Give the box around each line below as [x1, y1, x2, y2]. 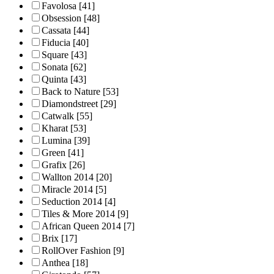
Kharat [42, 123, 68, 134]
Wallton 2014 [42, 172, 94, 183]
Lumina [42, 135, 72, 146]
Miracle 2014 [42, 184, 93, 195]
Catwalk [42, 111, 74, 122]
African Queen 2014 [42, 221, 121, 232]
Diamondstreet [42, 98, 98, 109]
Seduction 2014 [42, 196, 102, 207]
